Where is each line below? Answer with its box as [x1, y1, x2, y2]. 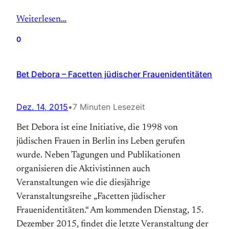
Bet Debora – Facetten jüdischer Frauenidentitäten [16, 69, 212, 79]
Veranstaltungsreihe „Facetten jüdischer [16, 192, 166, 201]
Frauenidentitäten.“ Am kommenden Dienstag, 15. [16, 206, 203, 215]
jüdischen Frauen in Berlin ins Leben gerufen [16, 137, 185, 146]
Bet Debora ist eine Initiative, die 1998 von [16, 123, 178, 132]
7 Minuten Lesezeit [73, 102, 145, 112]
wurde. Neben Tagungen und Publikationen [16, 151, 180, 160]
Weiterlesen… [16, 15, 66, 24]
